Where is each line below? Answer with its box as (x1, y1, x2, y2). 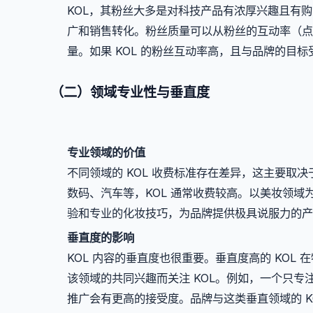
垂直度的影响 (67, 230, 134, 245)
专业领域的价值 (67, 145, 145, 160)
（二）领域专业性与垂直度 (50, 83, 210, 101)
